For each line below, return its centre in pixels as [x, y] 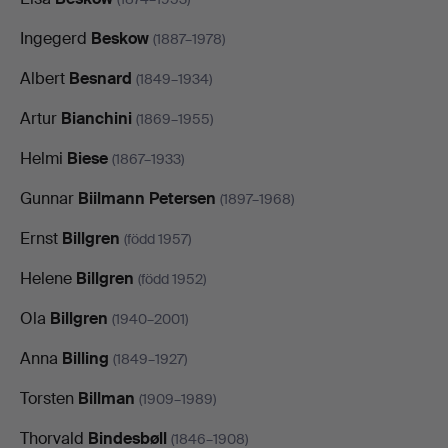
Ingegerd [55, 38]
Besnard [100, 78]
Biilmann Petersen [147, 198]
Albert [44, 78]
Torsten [49, 398]
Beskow [120, 38]
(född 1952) [172, 278]
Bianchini [96, 118]
